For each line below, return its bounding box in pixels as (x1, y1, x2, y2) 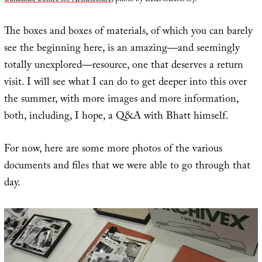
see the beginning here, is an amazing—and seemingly (4, 40, 240, 58)
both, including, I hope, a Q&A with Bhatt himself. (4, 108, 229, 126)
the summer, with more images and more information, (4, 91, 239, 109)
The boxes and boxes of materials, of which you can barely (4, 23, 253, 42)
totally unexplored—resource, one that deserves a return (4, 57, 243, 75)
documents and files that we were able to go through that (4, 157, 250, 176)
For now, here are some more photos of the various (4, 140, 222, 159)
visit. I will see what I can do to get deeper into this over (4, 74, 247, 92)
